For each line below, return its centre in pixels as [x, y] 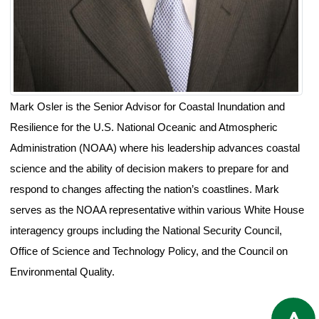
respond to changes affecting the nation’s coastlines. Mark [144, 189]
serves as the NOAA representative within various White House [157, 210]
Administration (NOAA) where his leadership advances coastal [155, 148]
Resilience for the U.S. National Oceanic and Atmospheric [143, 127]
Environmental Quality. [62, 272]
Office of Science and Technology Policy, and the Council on [148, 251]
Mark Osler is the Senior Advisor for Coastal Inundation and [147, 107]
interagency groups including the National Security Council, [146, 231]
